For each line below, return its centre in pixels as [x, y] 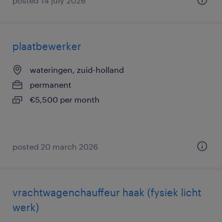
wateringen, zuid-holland [77, 70]
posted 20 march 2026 [55, 146]
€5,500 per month [65, 99]
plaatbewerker [47, 46]
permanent [51, 84]
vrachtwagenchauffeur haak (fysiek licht [107, 192]
